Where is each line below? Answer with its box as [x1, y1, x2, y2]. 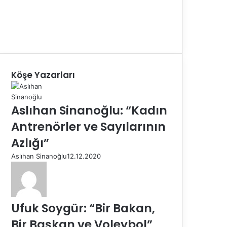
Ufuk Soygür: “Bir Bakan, [11, 200, 155, 216]
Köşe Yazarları [11, 68, 75, 81]
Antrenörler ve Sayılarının [11, 118, 166, 135]
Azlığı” [11, 134, 49, 151]
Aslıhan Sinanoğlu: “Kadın [11, 102, 167, 119]
